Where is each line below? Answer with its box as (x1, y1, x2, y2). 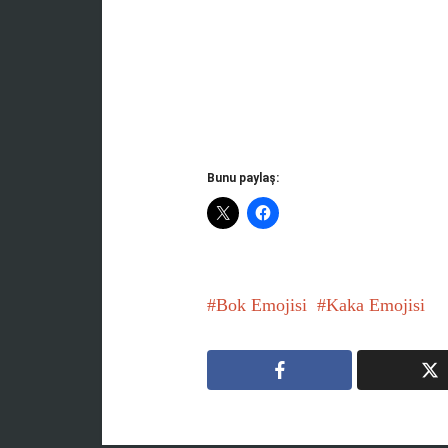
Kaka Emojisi (326, 295, 425, 315)
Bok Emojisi (216, 295, 307, 315)
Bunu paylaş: (207, 171, 279, 185)
